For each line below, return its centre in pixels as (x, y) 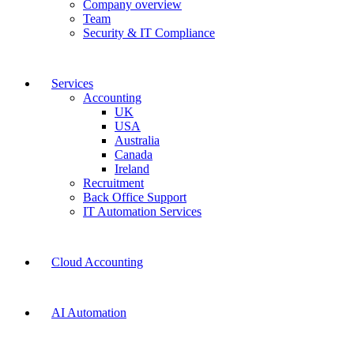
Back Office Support (135, 198)
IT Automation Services (142, 212)
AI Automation (89, 313)
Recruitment (113, 183)
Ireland (132, 169)
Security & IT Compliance (149, 33)
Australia (137, 141)
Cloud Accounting (97, 262)
